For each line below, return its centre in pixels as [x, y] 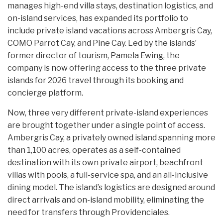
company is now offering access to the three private [107, 68]
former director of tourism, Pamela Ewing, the [94, 56]
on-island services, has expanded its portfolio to [98, 18]
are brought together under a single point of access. [106, 125]
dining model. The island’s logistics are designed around [111, 188]
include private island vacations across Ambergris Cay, [110, 31]
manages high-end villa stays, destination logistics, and [110, 6]
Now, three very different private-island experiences [108, 113]
